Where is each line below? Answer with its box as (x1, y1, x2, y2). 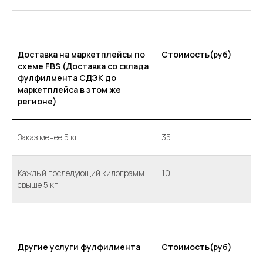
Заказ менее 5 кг (18, 131, 79, 143)
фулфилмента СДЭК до (18, 72, 116, 83)
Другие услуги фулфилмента (18, 241, 140, 252)
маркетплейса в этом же (18, 84, 121, 95)
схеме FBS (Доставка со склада (18, 60, 149, 72)
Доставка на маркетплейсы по (18, 49, 145, 60)
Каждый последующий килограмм (18, 167, 144, 178)
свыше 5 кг (18, 179, 58, 190)
